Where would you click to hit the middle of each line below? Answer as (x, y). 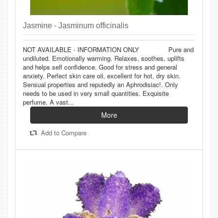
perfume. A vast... (48, 102)
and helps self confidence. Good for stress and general (100, 67)
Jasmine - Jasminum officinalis (76, 26)
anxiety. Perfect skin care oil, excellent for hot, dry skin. (102, 76)
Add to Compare (63, 133)
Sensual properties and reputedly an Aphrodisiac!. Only (100, 85)
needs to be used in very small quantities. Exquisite (96, 93)
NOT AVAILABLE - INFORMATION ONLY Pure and (108, 50)
